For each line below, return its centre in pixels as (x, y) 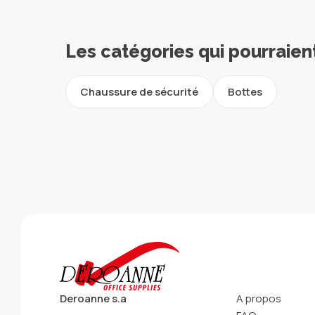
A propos (259, 298)
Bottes (245, 91)
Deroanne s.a (93, 298)
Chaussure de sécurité (140, 91)
